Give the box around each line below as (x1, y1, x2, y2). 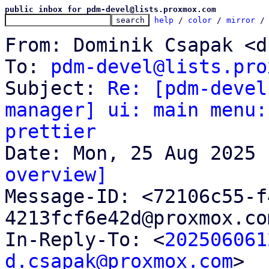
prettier (5, 121, 96, 142)
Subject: (5, 77, 107, 99)
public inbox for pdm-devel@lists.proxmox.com (5, 5, 216, 14)
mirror (226, 16, 255, 25)
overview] (5, 164, 107, 186)
